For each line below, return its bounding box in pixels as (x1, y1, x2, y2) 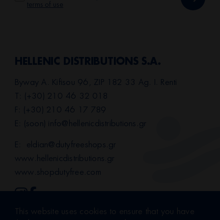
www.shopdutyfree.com (15, 168, 101, 176)
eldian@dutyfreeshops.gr (26, 140, 116, 149)
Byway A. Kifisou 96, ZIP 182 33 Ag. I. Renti (15, 78, 177, 86)
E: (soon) (15, 119, 49, 128)
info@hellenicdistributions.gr (48, 119, 147, 128)
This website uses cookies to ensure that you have (15, 208, 194, 216)
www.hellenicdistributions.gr (15, 154, 115, 163)
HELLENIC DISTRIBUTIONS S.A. (15, 57, 161, 67)
